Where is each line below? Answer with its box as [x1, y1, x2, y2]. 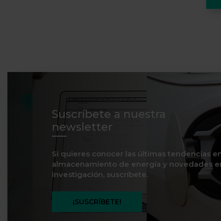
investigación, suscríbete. [52, 170, 148, 180]
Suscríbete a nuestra [52, 108, 166, 121]
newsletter [52, 120, 112, 134]
